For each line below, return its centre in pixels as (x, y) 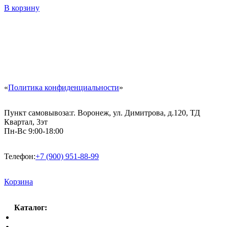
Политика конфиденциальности (64, 88)
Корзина (18, 182)
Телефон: (20, 157)
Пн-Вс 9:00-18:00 (34, 131)
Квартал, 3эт (26, 122)
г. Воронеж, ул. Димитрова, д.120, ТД (136, 113)
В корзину (22, 8)
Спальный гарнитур (49, 217)
